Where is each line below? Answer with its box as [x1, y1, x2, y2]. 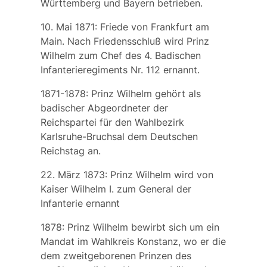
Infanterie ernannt [40, 197, 120, 210]
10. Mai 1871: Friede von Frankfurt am [40, 21, 209, 33]
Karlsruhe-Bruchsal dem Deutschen [40, 131, 198, 143]
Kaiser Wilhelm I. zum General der [40, 183, 191, 195]
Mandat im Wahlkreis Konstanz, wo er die [40, 235, 226, 248]
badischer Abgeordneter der [40, 102, 168, 114]
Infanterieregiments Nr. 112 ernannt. [40, 64, 200, 76]
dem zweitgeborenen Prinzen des [40, 250, 191, 262]
